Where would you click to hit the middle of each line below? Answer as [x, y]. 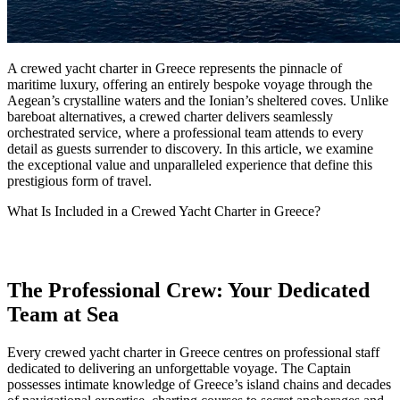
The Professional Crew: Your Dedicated [188, 290]
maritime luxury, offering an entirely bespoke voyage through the [190, 84]
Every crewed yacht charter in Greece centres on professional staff [193, 352]
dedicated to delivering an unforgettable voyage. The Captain [179, 368]
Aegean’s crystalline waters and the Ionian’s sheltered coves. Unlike [198, 100]
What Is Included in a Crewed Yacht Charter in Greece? [164, 211]
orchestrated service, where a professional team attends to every [185, 132]
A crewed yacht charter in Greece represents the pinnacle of [175, 68]
